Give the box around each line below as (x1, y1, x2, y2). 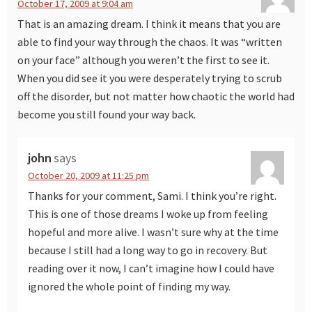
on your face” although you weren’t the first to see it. (17, 53, 270, 68)
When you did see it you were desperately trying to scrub (17, 71, 282, 86)
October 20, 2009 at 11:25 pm (28, 169, 149, 182)
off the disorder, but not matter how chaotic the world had (17, 89, 295, 104)
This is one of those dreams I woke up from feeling (28, 207, 268, 221)
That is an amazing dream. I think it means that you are (17, 17, 281, 31)
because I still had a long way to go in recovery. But (28, 243, 267, 258)
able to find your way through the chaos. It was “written (17, 35, 282, 49)
